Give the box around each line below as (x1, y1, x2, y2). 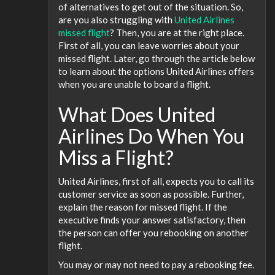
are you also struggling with (58, 14, 174, 25)
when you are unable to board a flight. (58, 79, 211, 90)
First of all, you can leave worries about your (58, 40, 239, 51)
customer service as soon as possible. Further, (58, 188, 244, 199)
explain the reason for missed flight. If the (58, 201, 227, 212)
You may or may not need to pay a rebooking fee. (58, 259, 254, 270)
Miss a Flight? (58, 145, 174, 169)
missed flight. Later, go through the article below (58, 53, 255, 64)
